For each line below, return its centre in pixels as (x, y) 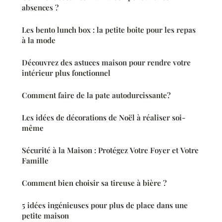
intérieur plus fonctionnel (66, 73)
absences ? (40, 8)
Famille (35, 161)
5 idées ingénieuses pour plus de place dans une (105, 205)
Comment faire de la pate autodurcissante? (96, 95)
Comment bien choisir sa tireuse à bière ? (94, 183)
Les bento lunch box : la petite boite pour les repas (109, 30)
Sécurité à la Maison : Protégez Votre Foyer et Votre (110, 150)
